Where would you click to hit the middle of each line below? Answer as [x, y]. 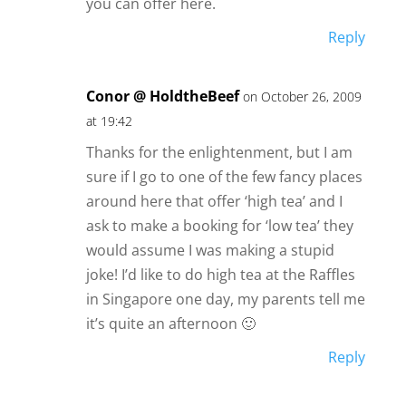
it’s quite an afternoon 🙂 [170, 324]
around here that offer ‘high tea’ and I [214, 202]
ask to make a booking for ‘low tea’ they [219, 226]
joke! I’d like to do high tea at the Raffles [220, 275]
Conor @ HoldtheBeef [162, 97]
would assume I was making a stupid [210, 251]
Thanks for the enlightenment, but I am [219, 153]
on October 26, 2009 [302, 97]
